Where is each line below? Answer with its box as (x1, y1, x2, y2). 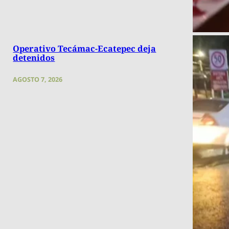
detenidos (13, 52, 55, 63)
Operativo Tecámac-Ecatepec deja (13, 42, 156, 54)
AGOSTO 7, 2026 (13, 75, 63, 84)
